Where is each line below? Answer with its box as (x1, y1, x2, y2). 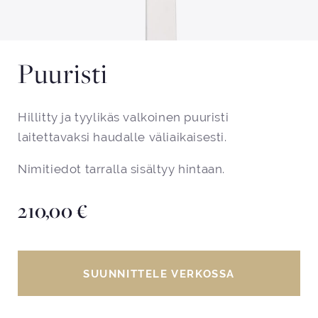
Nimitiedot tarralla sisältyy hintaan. (18, 162, 226, 177)
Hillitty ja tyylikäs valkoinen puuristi (18, 110, 229, 125)
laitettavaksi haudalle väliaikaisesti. (18, 130, 227, 145)
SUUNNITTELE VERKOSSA (83, 267, 235, 280)
